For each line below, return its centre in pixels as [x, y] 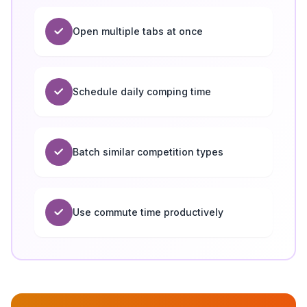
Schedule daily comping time [142, 91]
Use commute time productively [148, 212]
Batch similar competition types [148, 152]
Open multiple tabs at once [138, 31]
